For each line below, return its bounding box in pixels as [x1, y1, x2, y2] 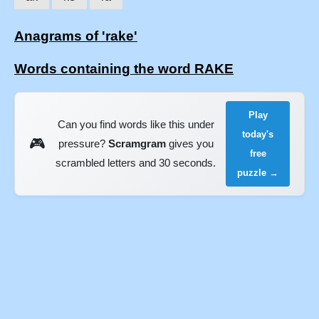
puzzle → [237, 167, 279, 178]
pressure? [58, 137, 108, 150]
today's [242, 128, 274, 140]
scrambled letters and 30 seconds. [56, 157, 216, 169]
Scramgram [108, 137, 166, 150]
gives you [165, 137, 214, 150]
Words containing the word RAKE [14, 61, 234, 77]
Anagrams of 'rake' [14, 28, 137, 44]
